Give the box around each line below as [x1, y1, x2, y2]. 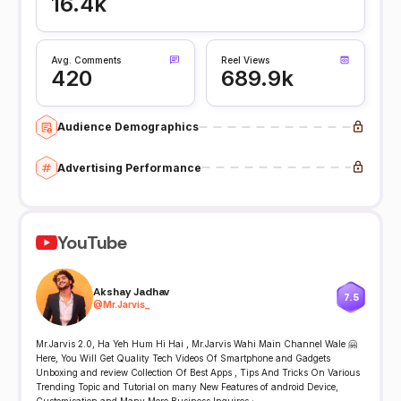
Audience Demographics [57, 120, 199, 134]
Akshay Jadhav [93, 284, 169, 299]
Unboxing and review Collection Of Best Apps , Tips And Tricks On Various [36, 367, 360, 379]
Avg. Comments [51, 54, 121, 65]
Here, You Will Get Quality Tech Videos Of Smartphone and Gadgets [36, 353, 330, 364]
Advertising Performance [57, 160, 201, 175]
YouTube [57, 231, 127, 255]
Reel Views [221, 54, 269, 65]
